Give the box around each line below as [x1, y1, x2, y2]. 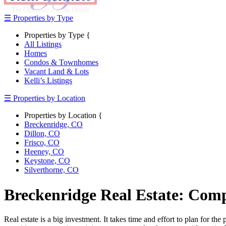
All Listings [24, 40, 62, 49]
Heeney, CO [24, 147, 64, 156]
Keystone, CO [24, 156, 70, 165]
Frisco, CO [24, 138, 60, 147]
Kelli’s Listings [24, 76, 72, 85]
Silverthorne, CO [24, 165, 79, 175]
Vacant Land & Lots [24, 67, 89, 76]
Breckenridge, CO [24, 120, 83, 129]
